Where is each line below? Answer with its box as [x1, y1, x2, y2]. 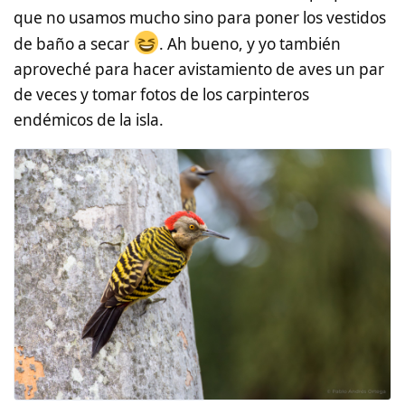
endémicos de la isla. [14, 108, 164, 130]
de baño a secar [14, 33, 133, 54]
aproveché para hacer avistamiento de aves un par [14, 58, 384, 80]
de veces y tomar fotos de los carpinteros [14, 83, 309, 105]
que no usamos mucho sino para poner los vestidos [14, 6, 386, 28]
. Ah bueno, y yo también [159, 33, 342, 54]
